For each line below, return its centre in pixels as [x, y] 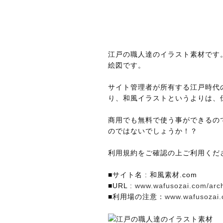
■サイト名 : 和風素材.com [153, 175]
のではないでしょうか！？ [153, 131]
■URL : [121, 186]
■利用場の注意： [136, 197]
